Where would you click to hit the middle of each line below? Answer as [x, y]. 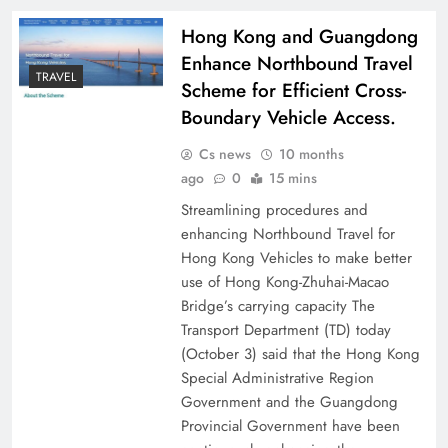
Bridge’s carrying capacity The [277, 306]
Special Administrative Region [277, 378]
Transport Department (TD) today [285, 330]
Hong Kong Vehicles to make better [296, 258]
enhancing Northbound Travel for [287, 234]
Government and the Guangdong [289, 402]
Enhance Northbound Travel [296, 63]
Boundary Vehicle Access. [288, 117]
